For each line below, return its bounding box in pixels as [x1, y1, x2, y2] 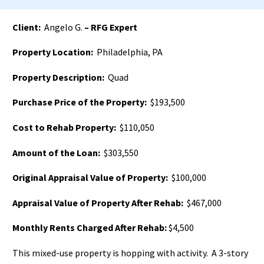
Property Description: [12, 71, 106, 83]
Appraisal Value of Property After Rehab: [12, 196, 185, 209]
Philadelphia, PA [93, 46, 163, 58]
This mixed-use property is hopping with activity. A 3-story [12, 246, 248, 259]
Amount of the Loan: [12, 146, 100, 159]
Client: [12, 21, 42, 33]
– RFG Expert [82, 21, 137, 33]
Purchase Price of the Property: [12, 96, 147, 108]
